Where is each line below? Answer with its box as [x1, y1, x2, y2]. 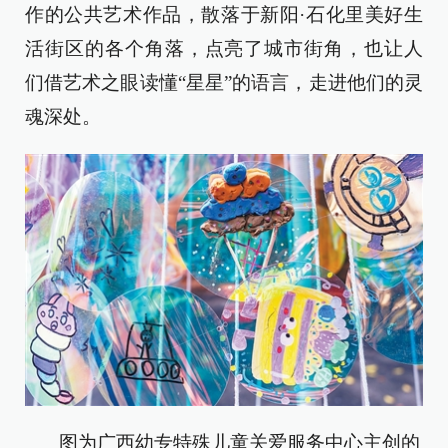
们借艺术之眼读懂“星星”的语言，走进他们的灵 [25, 72, 423, 93]
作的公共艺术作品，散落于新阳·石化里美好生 [25, 4, 423, 25]
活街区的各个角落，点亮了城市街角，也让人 [25, 38, 423, 59]
